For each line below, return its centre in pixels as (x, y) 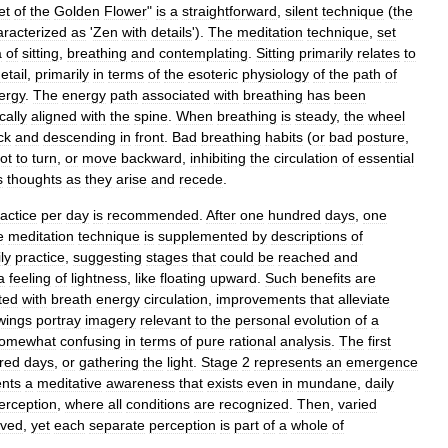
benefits (326, 278)
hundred (294, 215)
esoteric (213, 74)
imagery (110, 320)
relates (378, 53)
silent (301, 11)
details (171, 32)
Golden (77, 11)
